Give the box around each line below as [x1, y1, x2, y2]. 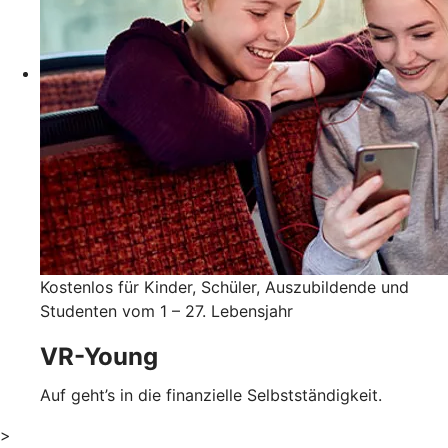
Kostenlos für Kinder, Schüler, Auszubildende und [40, 276, 409, 297]
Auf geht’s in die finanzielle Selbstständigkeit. [40, 384, 382, 405]
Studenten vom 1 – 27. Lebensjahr [40, 300, 293, 321]
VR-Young [40, 341, 158, 371]
